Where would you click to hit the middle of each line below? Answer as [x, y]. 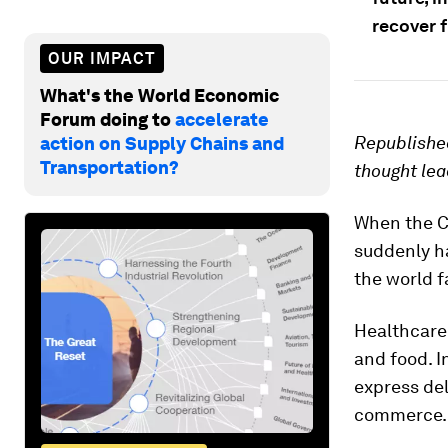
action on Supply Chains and [162, 143]
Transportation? [109, 167]
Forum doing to [107, 119]
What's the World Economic [159, 95]
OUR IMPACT [102, 58]
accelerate [222, 119]
